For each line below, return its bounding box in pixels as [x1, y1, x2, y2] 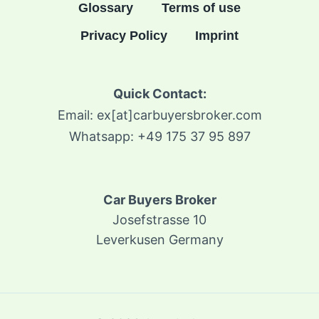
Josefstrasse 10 [113, 212, 206, 228]
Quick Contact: [113, 86, 206, 102]
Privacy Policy [80, 28, 167, 43]
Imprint [195, 28, 239, 43]
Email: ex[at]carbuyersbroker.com [57, 108, 262, 123]
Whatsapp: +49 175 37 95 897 [68, 129, 251, 145]
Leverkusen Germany [95, 232, 224, 248]
